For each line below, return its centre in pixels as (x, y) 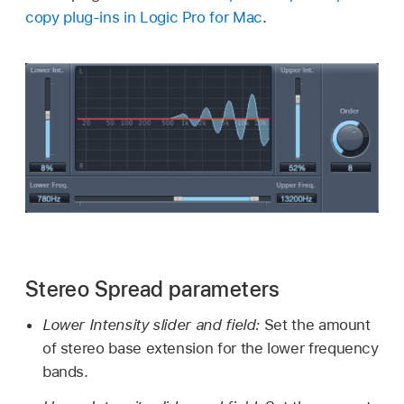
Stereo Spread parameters (153, 289)
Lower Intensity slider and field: (153, 325)
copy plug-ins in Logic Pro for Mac (144, 18)
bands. (65, 372)
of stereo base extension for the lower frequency (210, 349)
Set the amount (317, 325)
